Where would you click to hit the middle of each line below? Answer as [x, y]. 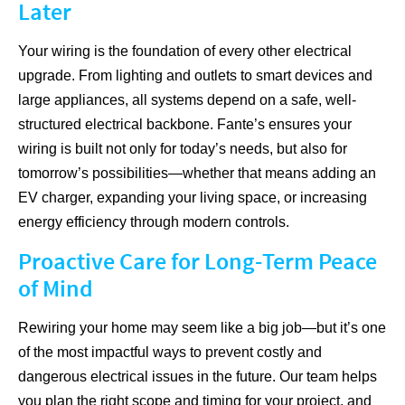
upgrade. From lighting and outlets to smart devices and [195, 76]
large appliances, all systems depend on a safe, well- [187, 100]
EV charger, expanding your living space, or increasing [193, 198]
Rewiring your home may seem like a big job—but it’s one [202, 328]
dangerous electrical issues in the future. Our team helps [198, 377]
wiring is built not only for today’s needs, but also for [183, 149]
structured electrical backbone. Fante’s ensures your [185, 125]
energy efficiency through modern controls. [154, 222]
